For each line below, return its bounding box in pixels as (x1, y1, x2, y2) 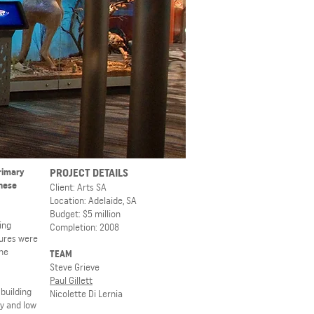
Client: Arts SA (50, 182, 107, 193)
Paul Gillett (50, 275, 93, 286)
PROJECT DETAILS (50, 166, 128, 179)
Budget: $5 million (50, 208, 121, 219)
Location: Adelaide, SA (50, 195, 137, 206)
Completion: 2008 (50, 221, 119, 233)
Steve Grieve (50, 261, 100, 273)
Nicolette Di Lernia (50, 288, 123, 299)
